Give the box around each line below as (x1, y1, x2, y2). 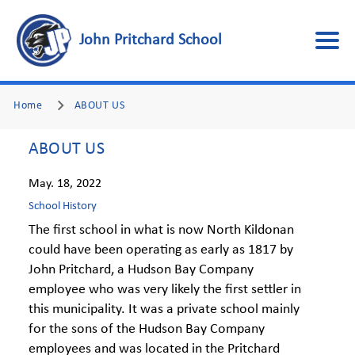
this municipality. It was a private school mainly (29, 302, 300, 317)
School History (29, 200, 97, 212)
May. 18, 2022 (29, 177, 101, 190)
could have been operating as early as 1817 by (29, 242, 293, 258)
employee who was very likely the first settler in (29, 282, 301, 297)
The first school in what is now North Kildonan (29, 223, 294, 238)
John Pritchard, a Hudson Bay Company (29, 262, 254, 277)
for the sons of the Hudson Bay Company (29, 322, 265, 337)
